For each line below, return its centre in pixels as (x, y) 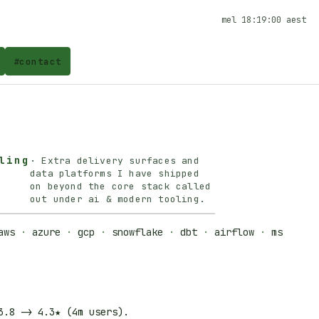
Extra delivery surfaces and (120, 161)
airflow (234, 232)
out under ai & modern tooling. (117, 199)
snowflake (137, 232)
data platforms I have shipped (115, 173)
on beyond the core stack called (121, 186)
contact (41, 61)
